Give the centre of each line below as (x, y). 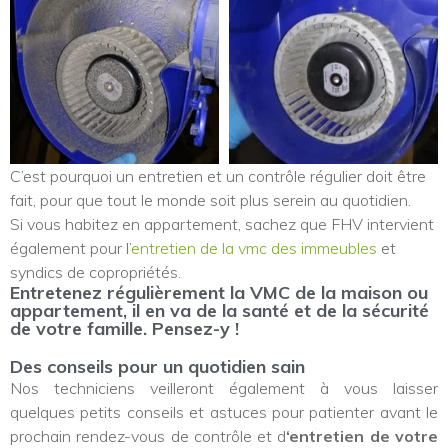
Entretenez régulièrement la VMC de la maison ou (219, 292)
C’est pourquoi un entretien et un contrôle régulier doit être (218, 175)
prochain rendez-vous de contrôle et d (148, 435)
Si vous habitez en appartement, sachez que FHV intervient (222, 223)
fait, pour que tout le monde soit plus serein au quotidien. (210, 199)
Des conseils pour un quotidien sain (157, 366)
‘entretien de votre (362, 435)
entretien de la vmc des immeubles (254, 247)
